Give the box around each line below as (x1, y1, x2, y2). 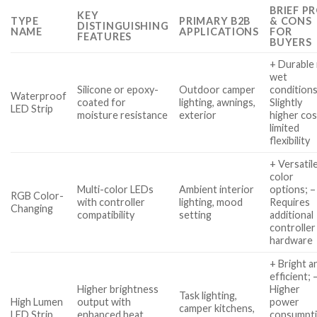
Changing (11, 202, 53, 215)
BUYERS (270, 36, 312, 49)
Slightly (270, 96, 303, 109)
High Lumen (11, 296, 63, 309)
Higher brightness (77, 283, 159, 296)
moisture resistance (77, 109, 168, 122)
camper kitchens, (179, 302, 255, 315)
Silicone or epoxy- (77, 83, 159, 96)
